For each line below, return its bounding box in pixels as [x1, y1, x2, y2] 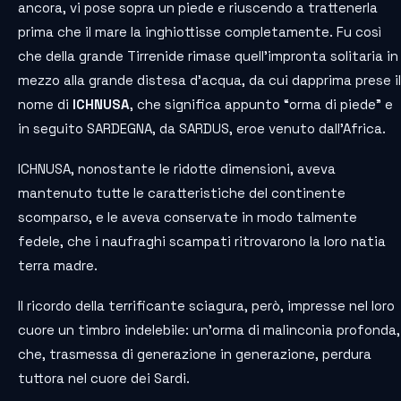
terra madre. [18, 257, 98, 275]
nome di [18, 96, 73, 114]
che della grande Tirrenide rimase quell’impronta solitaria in [18, 47, 398, 65]
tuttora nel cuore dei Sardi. [18, 370, 190, 388]
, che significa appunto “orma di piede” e [130, 96, 393, 114]
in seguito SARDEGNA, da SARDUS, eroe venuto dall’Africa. [18, 120, 386, 138]
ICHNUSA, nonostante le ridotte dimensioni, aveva [18, 160, 336, 178]
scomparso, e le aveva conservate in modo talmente [18, 209, 357, 226]
